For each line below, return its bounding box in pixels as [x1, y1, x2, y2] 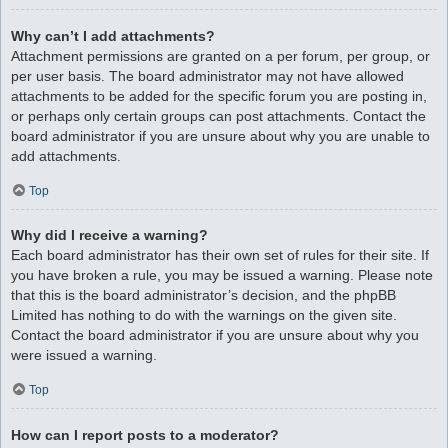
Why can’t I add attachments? [11, 27, 215, 44]
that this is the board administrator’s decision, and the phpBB [11, 287, 396, 304]
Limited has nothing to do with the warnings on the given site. [11, 307, 397, 324]
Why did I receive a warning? [11, 227, 208, 244]
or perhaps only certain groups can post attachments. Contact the [11, 107, 426, 124]
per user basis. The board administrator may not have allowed [11, 67, 404, 84]
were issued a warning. [11, 347, 157, 364]
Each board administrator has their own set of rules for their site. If [11, 247, 429, 264]
